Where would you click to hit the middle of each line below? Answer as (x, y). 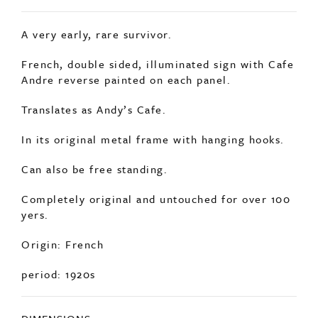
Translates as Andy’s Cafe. (94, 250)
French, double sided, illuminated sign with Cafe (158, 205)
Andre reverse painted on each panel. (126, 220)
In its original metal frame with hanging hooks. (153, 280)
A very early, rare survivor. (97, 175)
